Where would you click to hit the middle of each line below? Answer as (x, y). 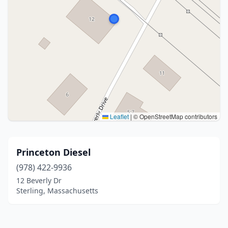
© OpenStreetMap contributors (175, 116)
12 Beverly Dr (39, 180)
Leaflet (119, 116)
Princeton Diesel (53, 152)
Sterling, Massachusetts (57, 191)
